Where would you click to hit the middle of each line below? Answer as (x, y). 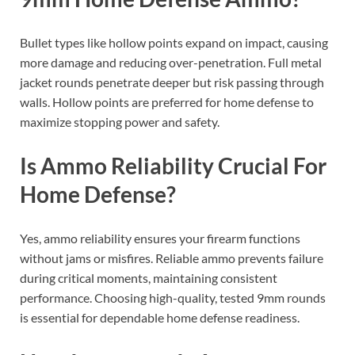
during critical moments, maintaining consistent (149, 278)
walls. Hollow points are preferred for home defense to (167, 101)
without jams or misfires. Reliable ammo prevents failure (172, 258)
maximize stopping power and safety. (120, 121)
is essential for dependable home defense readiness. (160, 318)
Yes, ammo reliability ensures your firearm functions (160, 239)
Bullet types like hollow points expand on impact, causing (174, 42)
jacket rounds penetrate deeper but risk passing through (172, 82)
